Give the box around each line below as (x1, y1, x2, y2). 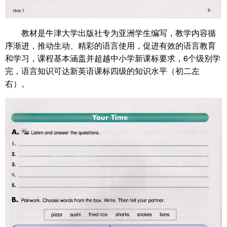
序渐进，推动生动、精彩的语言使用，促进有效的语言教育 (5, 39, 216, 51)
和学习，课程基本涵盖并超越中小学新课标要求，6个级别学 (5, 52, 220, 64)
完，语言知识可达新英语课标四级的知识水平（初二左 (5, 64, 200, 77)
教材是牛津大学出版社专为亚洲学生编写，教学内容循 (21, 26, 216, 39)
